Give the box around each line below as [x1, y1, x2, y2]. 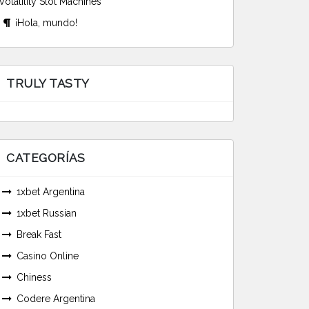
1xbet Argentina [17, 186, 85, 197]
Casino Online [17, 250, 79, 261]
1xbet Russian [17, 207, 77, 219]
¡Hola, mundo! [15, 17, 77, 28]
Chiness [17, 271, 52, 283]
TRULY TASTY [6, 76, 90, 90]
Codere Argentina [17, 292, 95, 304]
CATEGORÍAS [6, 150, 85, 165]
